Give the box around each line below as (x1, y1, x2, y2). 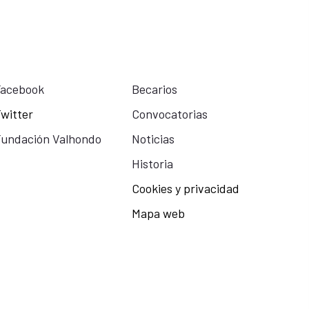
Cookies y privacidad (131, 180, 239, 196)
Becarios (131, 81, 177, 97)
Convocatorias (131, 106, 208, 121)
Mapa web (131, 205, 185, 221)
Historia (131, 155, 173, 171)
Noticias (131, 130, 175, 146)
